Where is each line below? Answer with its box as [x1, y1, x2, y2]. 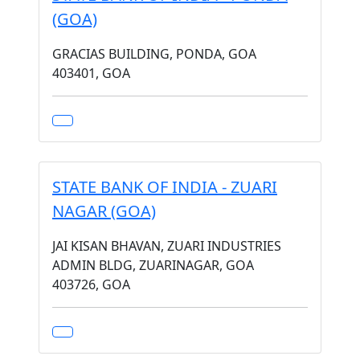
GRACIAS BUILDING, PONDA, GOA [52, 45, 256, 63]
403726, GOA [52, 276, 130, 293]
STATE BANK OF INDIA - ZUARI [52, 176, 277, 198]
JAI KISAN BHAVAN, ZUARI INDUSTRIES [52, 237, 281, 255]
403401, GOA [52, 64, 130, 82]
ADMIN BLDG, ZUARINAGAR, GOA [52, 256, 254, 274]
